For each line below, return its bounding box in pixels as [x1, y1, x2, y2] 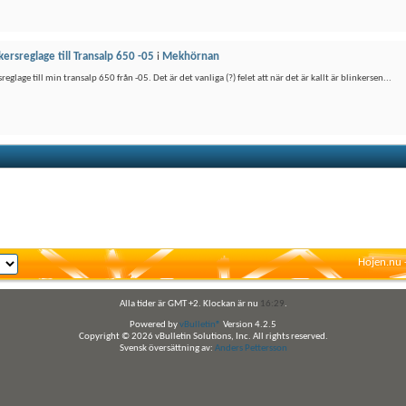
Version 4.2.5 [221, 320, 276, 330]
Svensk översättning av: [119, 343, 215, 353]
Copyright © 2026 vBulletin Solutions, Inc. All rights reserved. [78, 332, 328, 342]
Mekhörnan [162, 51, 219, 63]
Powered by [130, 320, 179, 330]
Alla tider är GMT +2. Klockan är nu [119, 299, 260, 309]
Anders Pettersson [214, 343, 287, 353]
